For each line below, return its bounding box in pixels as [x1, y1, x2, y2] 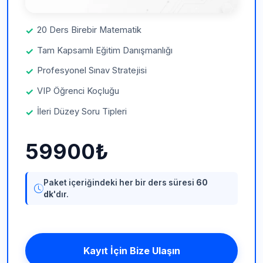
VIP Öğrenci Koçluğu [36, 86, 119, 97]
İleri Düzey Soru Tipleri [36, 106, 127, 117]
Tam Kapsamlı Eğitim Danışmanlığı [36, 45, 173, 56]
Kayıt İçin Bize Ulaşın [83, 244, 180, 257]
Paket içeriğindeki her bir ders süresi [43, 177, 196, 187]
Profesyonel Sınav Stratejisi [36, 65, 147, 76]
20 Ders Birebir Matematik [36, 24, 141, 35]
